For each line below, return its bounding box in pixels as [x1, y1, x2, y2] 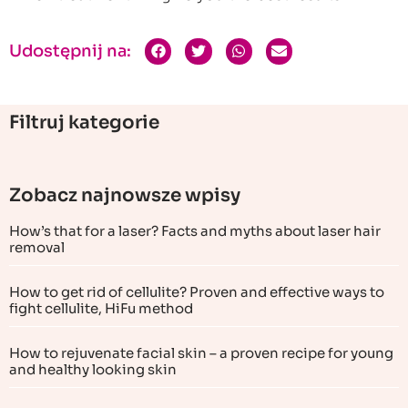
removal [9, 238, 65, 256]
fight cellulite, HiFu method [9, 299, 193, 317]
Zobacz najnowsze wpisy [9, 183, 240, 207]
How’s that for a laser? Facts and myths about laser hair [9, 221, 381, 240]
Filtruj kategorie [9, 110, 159, 134]
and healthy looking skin [9, 360, 177, 378]
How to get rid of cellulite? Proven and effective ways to [9, 282, 384, 301]
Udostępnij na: [9, 40, 131, 61]
